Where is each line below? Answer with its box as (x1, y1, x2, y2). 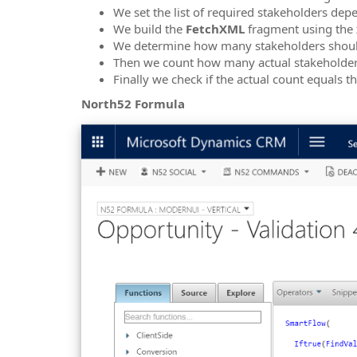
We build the (113, 20, 186, 37)
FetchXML (186, 20, 248, 37)
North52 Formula (81, 96, 185, 112)
